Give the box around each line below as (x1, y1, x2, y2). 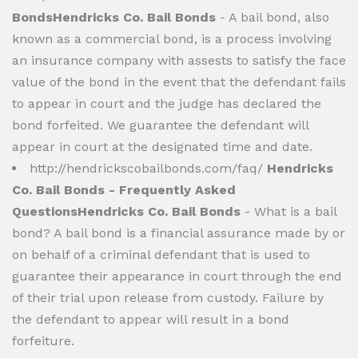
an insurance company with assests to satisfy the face (12, 53, 346, 68)
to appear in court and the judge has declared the (12, 96, 321, 111)
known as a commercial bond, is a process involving (12, 31, 332, 46)
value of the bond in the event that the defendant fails (12, 74, 346, 89)
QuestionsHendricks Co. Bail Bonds (12, 204, 241, 219)
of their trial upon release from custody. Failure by (12, 290, 324, 305)
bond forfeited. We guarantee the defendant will (12, 117, 308, 133)
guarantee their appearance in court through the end (12, 268, 342, 284)
